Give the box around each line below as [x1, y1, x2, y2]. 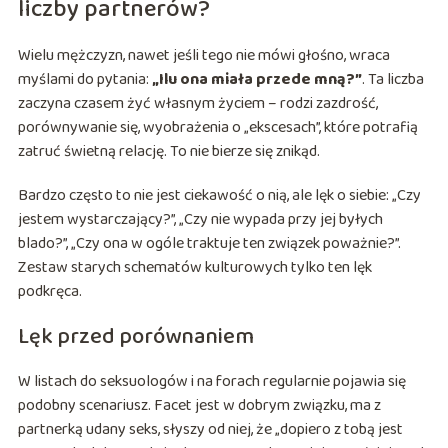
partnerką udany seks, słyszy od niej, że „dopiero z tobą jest [17, 417, 403, 443]
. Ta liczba [361, 67, 424, 93]
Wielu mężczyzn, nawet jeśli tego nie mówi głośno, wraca [17, 43, 390, 69]
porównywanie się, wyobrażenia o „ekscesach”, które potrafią [17, 115, 418, 141]
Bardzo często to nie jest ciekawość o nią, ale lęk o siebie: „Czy [17, 183, 421, 209]
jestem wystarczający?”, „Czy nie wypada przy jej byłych [17, 207, 383, 233]
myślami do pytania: [17, 67, 152, 93]
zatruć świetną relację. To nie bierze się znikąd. [17, 139, 320, 165]
